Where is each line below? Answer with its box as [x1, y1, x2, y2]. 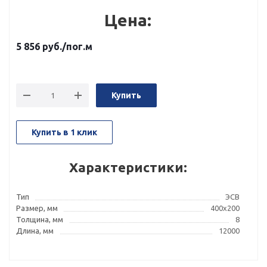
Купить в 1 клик [32, 128, 97, 137]
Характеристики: [69, 160, 187, 175]
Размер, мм [16, 204, 58, 212]
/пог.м [62, 41, 92, 52]
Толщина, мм [16, 215, 63, 223]
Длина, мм [16, 226, 54, 235]
